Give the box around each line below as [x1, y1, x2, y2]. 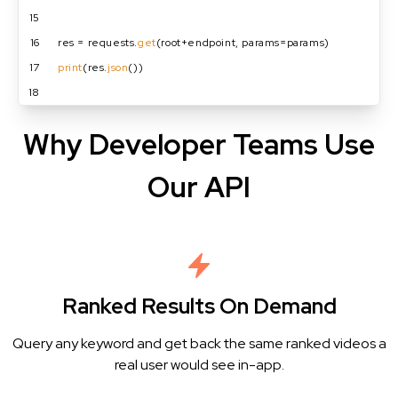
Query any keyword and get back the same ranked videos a [12, 334, 386, 353]
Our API [147, 168, 251, 206]
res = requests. [58, 36, 138, 50]
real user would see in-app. [114, 355, 284, 374]
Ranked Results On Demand [61, 292, 337, 320]
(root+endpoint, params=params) [155, 36, 330, 50]
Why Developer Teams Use [23, 125, 375, 163]
